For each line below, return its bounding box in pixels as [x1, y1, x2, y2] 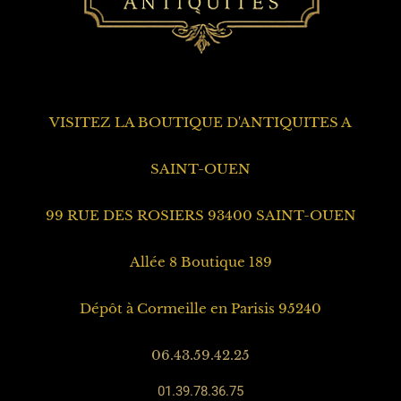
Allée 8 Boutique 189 [129, 254, 272, 271]
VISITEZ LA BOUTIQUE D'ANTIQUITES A [49, 115, 352, 132]
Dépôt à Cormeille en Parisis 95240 [80, 301, 321, 318]
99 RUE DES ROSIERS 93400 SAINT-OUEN [45, 208, 356, 225]
